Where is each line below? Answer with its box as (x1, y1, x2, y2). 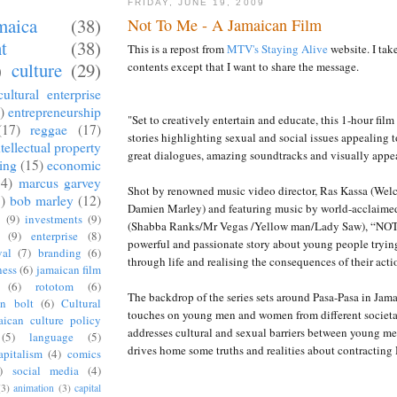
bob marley (10, 191, 74, 210)
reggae (30, 121, 68, 139)
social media (12, 362, 79, 379)
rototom (35, 278, 74, 295)
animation (13, 381, 55, 395)
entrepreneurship (8, 103, 101, 121)
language (29, 329, 74, 346)
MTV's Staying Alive (227, 41, 328, 58)
